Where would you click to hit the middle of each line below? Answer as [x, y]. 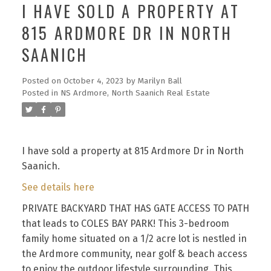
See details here [58, 187]
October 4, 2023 [93, 81]
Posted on [42, 81]
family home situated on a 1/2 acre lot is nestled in [134, 238]
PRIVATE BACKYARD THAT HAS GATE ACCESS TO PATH [135, 208]
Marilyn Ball [160, 81]
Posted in [40, 93]
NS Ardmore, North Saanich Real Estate [135, 93]
